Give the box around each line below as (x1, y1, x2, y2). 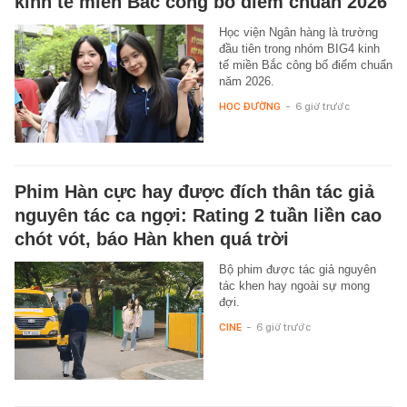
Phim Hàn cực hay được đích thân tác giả (15, 182, 374, 203)
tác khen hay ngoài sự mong (218, 279, 370, 293)
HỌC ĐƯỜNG (218, 100, 281, 114)
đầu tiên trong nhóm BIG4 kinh (218, 42, 380, 56)
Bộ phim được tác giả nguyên (218, 263, 376, 277)
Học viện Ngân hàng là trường (218, 25, 378, 40)
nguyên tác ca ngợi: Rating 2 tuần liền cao (15, 205, 382, 226)
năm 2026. (218, 74, 274, 89)
